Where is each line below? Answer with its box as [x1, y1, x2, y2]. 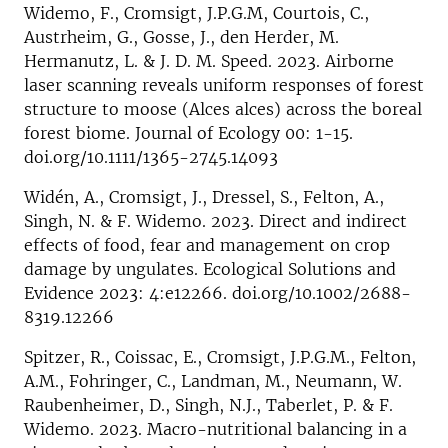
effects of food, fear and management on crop [24, 234, 390, 255]
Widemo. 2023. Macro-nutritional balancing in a [24, 418, 407, 439]
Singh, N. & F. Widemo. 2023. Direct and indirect [24, 210, 407, 231]
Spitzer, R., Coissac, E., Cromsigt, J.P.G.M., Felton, [24, 346, 416, 367]
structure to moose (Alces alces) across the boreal [24, 98, 422, 119]
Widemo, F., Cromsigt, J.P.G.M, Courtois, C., [24, 2, 369, 23]
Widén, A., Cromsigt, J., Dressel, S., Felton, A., [24, 186, 384, 207]
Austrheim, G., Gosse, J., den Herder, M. [24, 26, 339, 47]
